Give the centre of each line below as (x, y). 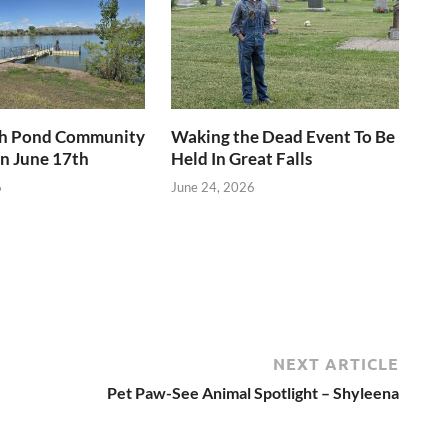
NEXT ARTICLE (336, 364)
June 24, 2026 (213, 187)
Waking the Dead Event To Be (283, 136)
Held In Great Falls (242, 158)
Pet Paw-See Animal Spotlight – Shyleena (253, 393)
